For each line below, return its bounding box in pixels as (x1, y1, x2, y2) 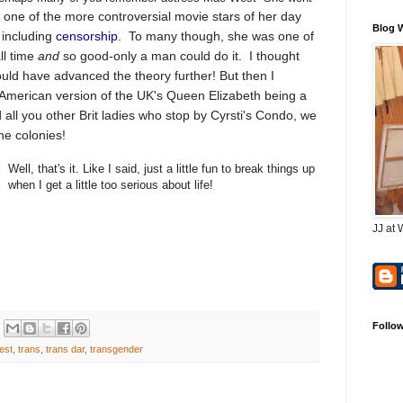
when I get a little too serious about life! (8, 177, 214, 192)
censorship (56, 28, 118, 43)
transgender (90, 344, 143, 355)
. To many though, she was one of (118, 28, 314, 43)
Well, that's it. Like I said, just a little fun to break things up (8, 161, 316, 175)
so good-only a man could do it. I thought (63, 48, 300, 63)
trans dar (46, 344, 85, 355)
